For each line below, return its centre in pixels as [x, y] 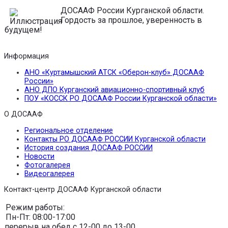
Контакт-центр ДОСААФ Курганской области [83, 190]
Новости [39, 156]
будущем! [23, 30]
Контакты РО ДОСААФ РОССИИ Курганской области [115, 139]
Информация [26, 56]
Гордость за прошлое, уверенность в [131, 20]
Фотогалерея [47, 165]
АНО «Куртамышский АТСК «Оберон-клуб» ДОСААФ [114, 72]
